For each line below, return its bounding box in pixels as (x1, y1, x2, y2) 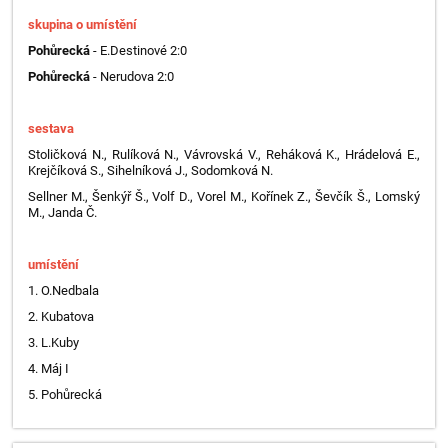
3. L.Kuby (28, 334, 80, 350)
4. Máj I (28, 360, 70, 376)
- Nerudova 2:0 (93, 68, 175, 84)
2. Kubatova (28, 308, 95, 324)
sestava (28, 120, 75, 136)
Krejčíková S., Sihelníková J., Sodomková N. (28, 162, 274, 178)
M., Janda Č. (28, 204, 98, 220)
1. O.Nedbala (28, 282, 100, 298)
